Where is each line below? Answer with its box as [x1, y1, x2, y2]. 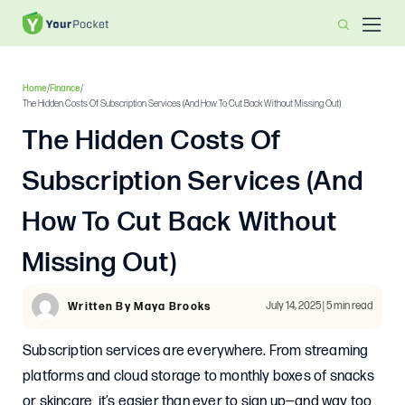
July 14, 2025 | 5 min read [266, 299, 373, 313]
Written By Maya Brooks [68, 299, 212, 314]
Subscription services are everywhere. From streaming [23, 343, 369, 360]
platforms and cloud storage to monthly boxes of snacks [23, 368, 374, 385]
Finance [50, 83, 80, 94]
